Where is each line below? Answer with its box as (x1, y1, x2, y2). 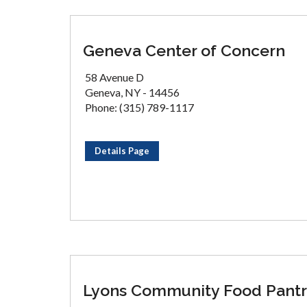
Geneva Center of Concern (83, 41, 285, 60)
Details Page (95, 145, 149, 156)
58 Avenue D (85, 71, 144, 84)
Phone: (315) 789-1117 (85, 101, 194, 114)
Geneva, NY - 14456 (85, 86, 180, 99)
